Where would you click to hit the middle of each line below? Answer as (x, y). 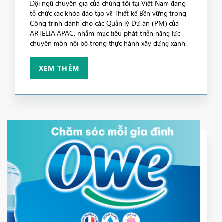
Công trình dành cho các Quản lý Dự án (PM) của (104, 23)
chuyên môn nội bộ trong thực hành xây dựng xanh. (108, 43)
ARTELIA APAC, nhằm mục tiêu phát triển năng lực (105, 33)
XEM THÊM (59, 68)
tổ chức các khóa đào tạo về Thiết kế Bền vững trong (108, 13)
